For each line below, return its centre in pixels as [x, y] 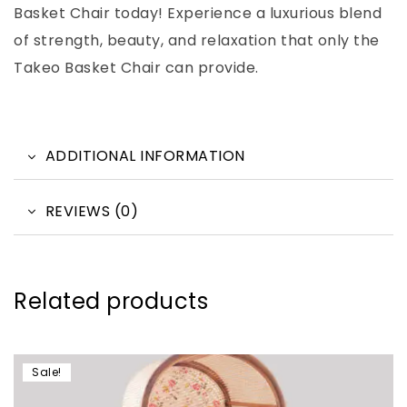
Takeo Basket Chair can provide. [136, 68]
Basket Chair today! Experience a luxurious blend [198, 14]
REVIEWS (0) [91, 211]
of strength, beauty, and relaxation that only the [197, 41]
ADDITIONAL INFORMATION [145, 156]
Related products [111, 302]
